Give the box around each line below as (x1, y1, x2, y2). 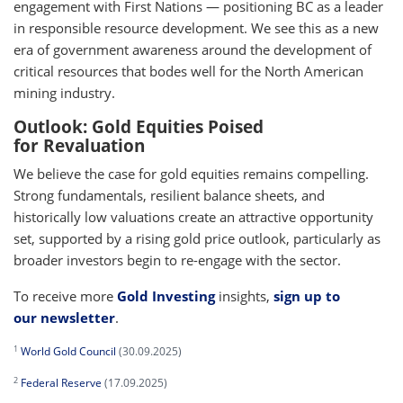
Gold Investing (117, 287, 215, 305)
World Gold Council (21, 344, 116, 359)
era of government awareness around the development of (13, 40, 372, 58)
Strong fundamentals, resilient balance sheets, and (13, 186, 325, 204)
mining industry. (13, 84, 115, 102)
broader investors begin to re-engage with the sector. (13, 251, 341, 269)
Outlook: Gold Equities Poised (13, 115, 264, 139)
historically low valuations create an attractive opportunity (13, 208, 373, 226)
